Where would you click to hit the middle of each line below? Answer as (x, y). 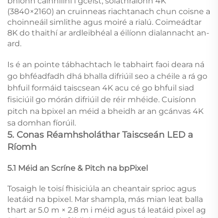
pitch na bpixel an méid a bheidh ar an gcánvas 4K (105, 111)
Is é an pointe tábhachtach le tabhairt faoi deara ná (106, 64)
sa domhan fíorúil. (42, 123)
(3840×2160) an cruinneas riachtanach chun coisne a (109, 11)
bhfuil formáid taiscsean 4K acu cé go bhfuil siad (101, 88)
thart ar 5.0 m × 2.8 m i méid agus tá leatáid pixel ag (107, 210)
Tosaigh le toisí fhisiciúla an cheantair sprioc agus (102, 188)
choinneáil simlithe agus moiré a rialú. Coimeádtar (104, 22)
